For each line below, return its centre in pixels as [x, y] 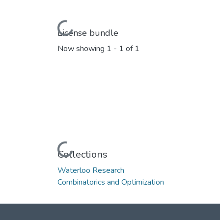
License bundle [88, 33]
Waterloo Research [91, 170]
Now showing [82, 49]
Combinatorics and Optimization [111, 182]
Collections [82, 154]
